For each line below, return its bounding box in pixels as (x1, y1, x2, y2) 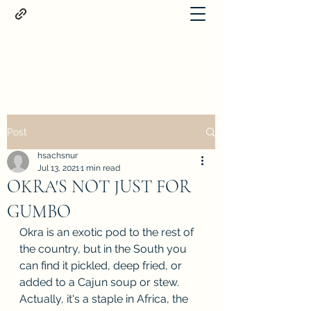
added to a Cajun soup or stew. (19, 276, 182, 289)
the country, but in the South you (19, 242, 190, 255)
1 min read (81, 163, 120, 173)
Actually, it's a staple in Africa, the (19, 292, 191, 305)
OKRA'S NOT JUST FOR (7, 176, 191, 197)
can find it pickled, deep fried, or (19, 259, 185, 272)
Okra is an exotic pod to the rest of (19, 226, 196, 239)
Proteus (90, 36, 132, 53)
